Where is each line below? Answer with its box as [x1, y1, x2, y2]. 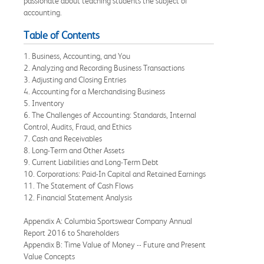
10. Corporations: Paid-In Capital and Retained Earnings [24, 169, 207, 179]
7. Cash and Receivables [24, 133, 104, 143]
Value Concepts [24, 251, 77, 261]
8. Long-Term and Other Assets [24, 145, 126, 155]
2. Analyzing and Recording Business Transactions [24, 62, 186, 72]
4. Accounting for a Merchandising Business [24, 86, 167, 96]
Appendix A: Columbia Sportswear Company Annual [24, 216, 192, 226]
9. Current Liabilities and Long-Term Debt [24, 157, 160, 167]
